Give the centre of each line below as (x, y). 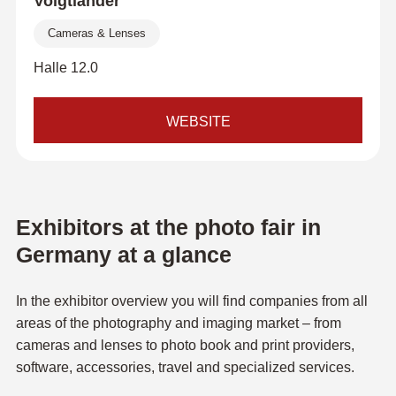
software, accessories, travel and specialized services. (185, 367)
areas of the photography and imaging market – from (178, 323)
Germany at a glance (123, 255)
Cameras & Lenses (96, 33)
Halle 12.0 (65, 68)
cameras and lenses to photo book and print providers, (185, 345)
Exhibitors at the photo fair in (168, 227)
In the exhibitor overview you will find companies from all (191, 301)
